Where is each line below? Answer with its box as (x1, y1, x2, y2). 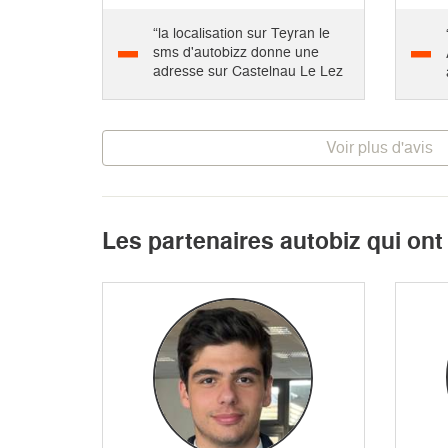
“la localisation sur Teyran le (153, 25, 330, 42)
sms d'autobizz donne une (153, 44, 319, 61)
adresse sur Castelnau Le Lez (153, 63, 343, 80)
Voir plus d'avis (326, 138, 433, 158)
